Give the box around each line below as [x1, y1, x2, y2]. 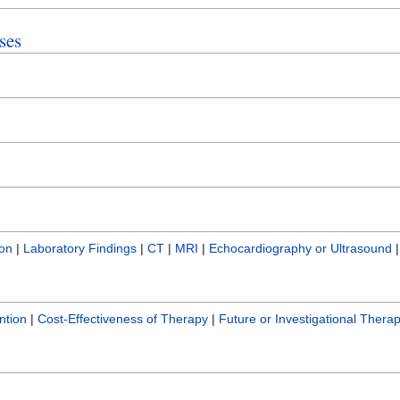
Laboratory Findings [23, 240, 137, 255]
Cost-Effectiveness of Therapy [37, 311, 208, 326]
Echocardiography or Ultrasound [209, 240, 392, 255]
